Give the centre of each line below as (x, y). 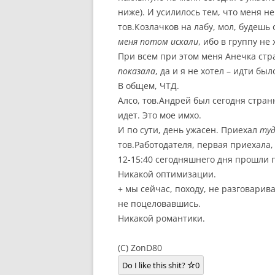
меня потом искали (158, 41)
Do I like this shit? (155, 265)
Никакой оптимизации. (167, 174)
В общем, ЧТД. (149, 86)
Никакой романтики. (161, 218)
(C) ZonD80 (140, 248)
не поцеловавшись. (159, 203)
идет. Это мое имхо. (160, 115)
